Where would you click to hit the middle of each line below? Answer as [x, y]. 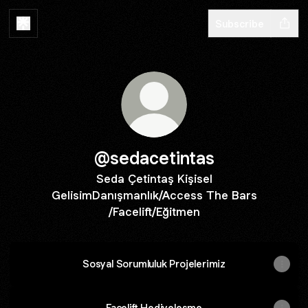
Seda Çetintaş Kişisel [154, 179]
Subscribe [240, 23]
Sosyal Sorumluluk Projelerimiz [154, 264]
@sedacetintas [154, 158]
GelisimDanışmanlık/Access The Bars [154, 195]
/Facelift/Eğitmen [154, 212]
